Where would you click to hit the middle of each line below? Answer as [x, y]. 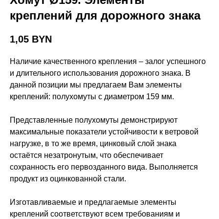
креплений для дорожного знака [105, 16]
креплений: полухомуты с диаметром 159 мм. [92, 97]
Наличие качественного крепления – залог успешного [108, 62]
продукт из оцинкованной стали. [68, 179]
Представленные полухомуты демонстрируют [94, 120]
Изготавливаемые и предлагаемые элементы [93, 202]
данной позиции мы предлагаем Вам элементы [96, 85]
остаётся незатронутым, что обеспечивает [87, 155]
